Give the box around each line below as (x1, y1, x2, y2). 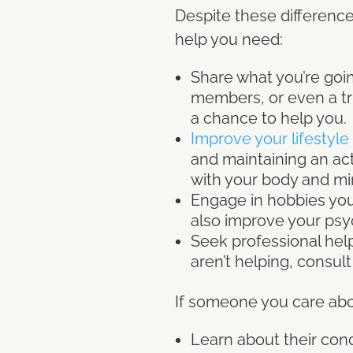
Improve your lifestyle (191, 128, 349, 148)
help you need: (175, 29, 283, 49)
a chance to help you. (191, 108, 351, 128)
